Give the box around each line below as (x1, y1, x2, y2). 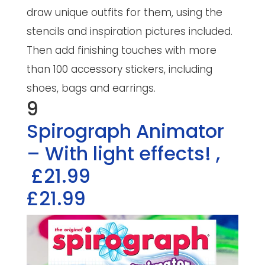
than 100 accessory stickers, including (26, 62, 212, 76)
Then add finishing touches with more (26, 43, 216, 57)
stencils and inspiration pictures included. (26, 24, 232, 38)
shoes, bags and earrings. (26, 80, 156, 95)
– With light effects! (26, 140, 216, 167)
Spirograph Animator (26, 117, 224, 144)
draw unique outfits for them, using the (26, 5, 222, 20)
